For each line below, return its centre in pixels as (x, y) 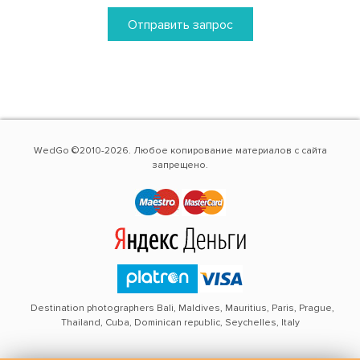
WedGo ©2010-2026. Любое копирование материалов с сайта (180, 150)
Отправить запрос (180, 25)
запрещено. (180, 165)
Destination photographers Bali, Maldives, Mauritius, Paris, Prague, (182, 308)
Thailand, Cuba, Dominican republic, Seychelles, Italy (180, 323)
